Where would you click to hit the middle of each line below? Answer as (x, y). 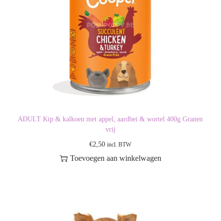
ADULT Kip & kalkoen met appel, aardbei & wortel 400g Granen (110, 119)
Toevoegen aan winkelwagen (115, 158)
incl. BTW (119, 145)
